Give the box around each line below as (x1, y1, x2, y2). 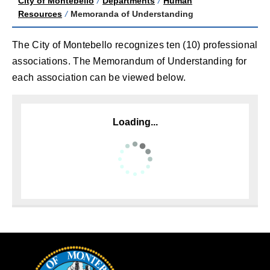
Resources (18, 8, 62, 19)
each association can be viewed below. (12, 72, 186, 83)
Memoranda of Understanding (71, 8, 193, 19)
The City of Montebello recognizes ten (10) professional (12, 39, 258, 50)
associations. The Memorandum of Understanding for (12, 55, 247, 66)
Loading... (112, 116, 158, 127)
